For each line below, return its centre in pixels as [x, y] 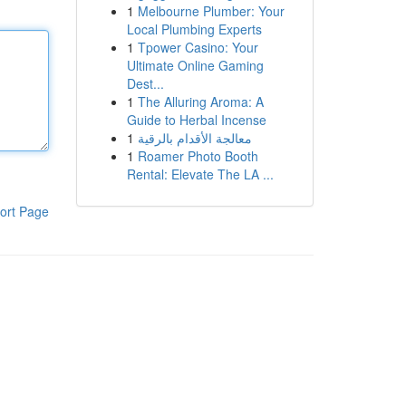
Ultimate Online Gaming [195, 65]
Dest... [145, 83]
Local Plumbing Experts [194, 29]
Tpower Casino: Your [198, 47]
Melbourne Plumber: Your [211, 11]
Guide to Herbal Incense [196, 120]
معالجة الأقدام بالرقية [194, 138]
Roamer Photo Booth [198, 156]
